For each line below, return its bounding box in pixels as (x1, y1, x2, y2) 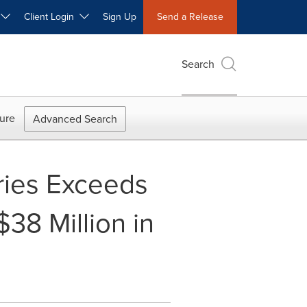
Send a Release (157, 10, 223, 24)
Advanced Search (33, 111, 117, 127)
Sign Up (103, 10, 136, 24)
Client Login (24, 10, 79, 24)
